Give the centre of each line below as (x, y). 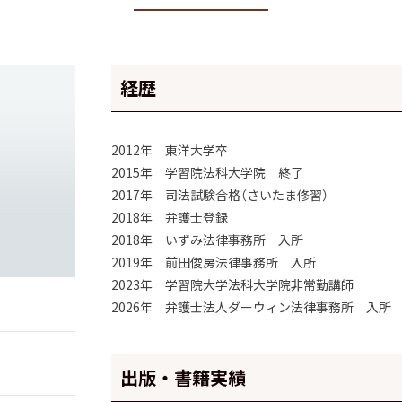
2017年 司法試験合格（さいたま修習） (220, 195)
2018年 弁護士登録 (170, 217)
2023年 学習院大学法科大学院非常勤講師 (232, 284)
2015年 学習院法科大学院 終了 (207, 172)
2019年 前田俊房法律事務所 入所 (214, 262)
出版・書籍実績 (183, 377)
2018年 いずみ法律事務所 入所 (207, 240)
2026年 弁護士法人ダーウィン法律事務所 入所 (251, 307)
